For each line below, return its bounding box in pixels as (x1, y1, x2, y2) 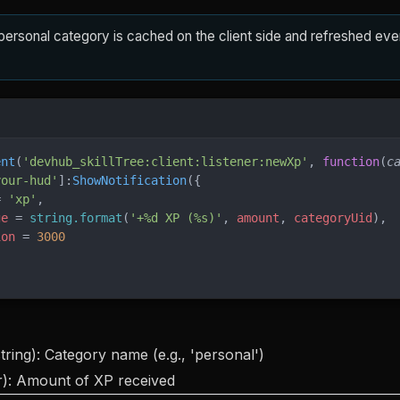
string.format (29, 211, 122, 225)
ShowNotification (72, 173, 187, 187)
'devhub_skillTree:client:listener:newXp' (22, 154, 308, 169)
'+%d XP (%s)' (129, 211, 222, 225)
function (322, 154, 379, 169)
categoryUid (294, 211, 372, 225)
